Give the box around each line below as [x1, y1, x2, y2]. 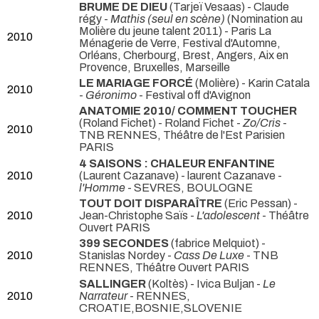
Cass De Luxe [174, 249, 244, 262]
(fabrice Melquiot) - [169, 237, 266, 250]
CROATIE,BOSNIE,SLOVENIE [79, 301, 242, 314]
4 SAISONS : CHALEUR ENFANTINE [79, 157, 275, 169]
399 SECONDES [79, 237, 169, 250]
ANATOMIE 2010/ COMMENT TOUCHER [79, 105, 297, 117]
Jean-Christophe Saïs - [79, 209, 197, 222]
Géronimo [85, 89, 137, 102]
